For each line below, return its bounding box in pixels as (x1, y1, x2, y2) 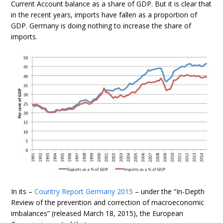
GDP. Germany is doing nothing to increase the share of (11, 20, 192, 30)
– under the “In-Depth (133, 187, 205, 197)
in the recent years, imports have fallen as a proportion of (11, 9, 198, 19)
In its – (11, 187, 35, 197)
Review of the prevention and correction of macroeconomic (11, 198, 205, 208)
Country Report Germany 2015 (34, 187, 133, 197)
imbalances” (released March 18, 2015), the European (11, 209, 184, 219)
